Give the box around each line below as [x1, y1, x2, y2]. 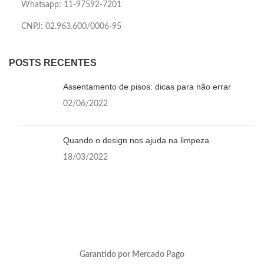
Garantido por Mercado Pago [80, 250, 184, 259]
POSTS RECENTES [9, 57, 97, 68]
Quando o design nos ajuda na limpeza [63, 135, 209, 145]
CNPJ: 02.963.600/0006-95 [21, 22, 121, 31]
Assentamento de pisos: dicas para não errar [63, 81, 231, 91]
